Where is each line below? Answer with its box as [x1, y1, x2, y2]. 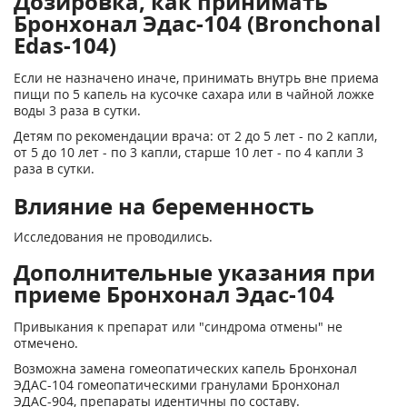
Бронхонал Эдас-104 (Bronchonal [14, 8, 381, 38]
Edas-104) [14, 30, 116, 60]
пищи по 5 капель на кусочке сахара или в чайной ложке [14, 85, 374, 103]
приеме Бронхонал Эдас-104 [14, 279, 334, 309]
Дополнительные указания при [14, 257, 375, 287]
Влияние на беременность [14, 191, 314, 221]
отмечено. [14, 334, 78, 352]
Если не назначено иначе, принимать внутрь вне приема [14, 69, 379, 86]
